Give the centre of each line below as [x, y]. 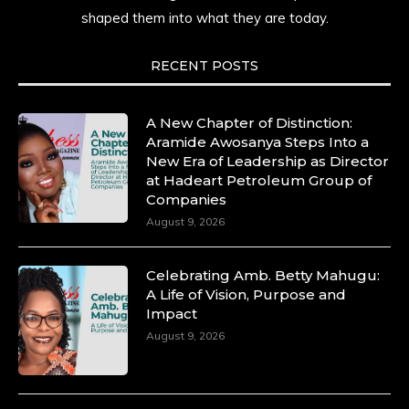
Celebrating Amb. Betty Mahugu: [263, 275]
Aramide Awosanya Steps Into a [257, 142]
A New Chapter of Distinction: [249, 122]
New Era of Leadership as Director [267, 161]
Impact [172, 313]
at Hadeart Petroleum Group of [259, 180]
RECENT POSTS [204, 65]
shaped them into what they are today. [204, 17]
